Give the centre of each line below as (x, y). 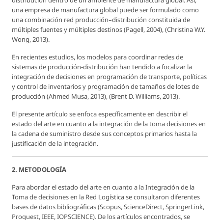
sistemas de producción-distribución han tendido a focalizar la (102, 67)
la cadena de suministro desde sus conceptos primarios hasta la (104, 134)
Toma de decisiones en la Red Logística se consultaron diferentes (106, 197)
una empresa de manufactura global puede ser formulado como (105, 10)
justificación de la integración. (55, 144)
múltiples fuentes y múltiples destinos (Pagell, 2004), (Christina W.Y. (109, 30)
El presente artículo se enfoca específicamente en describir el (100, 114)
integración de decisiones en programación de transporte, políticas (109, 77)
